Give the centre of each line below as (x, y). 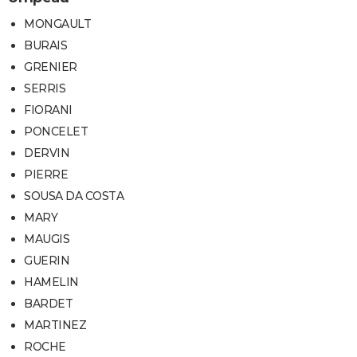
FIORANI (48, 110)
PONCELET (56, 131)
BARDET (48, 303)
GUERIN (47, 260)
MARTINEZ (55, 325)
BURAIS (45, 45)
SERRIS (45, 88)
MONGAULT (57, 24)
